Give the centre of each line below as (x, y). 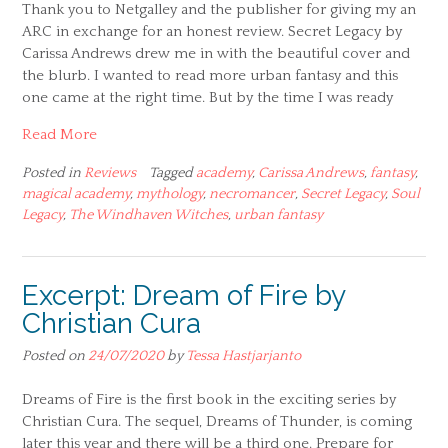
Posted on (55, 355)
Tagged (172, 172)
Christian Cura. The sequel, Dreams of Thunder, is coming (217, 422)
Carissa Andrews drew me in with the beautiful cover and (216, 53)
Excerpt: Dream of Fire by (183, 295)
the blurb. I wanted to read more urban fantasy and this (210, 75)
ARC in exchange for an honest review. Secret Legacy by (212, 31)
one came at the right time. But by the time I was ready (207, 97)
